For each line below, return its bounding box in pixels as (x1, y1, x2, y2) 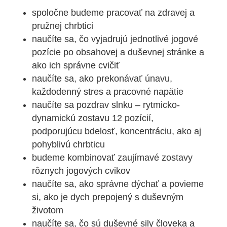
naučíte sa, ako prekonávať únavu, (31, 73, 172, 84)
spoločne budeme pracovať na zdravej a (31, 7, 195, 18)
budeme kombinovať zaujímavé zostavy (31, 152, 193, 163)
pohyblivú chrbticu (31, 139, 105, 149)
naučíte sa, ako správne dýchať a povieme (31, 178, 204, 189)
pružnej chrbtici (31, 20, 93, 31)
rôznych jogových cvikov (31, 165, 130, 176)
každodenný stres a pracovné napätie (31, 86, 183, 97)
